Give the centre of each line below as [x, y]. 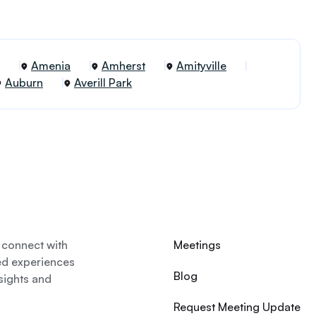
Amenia [51, 66]
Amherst [123, 66]
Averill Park [103, 83]
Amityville [201, 66]
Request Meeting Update [237, 307]
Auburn [24, 83]
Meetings [197, 245]
